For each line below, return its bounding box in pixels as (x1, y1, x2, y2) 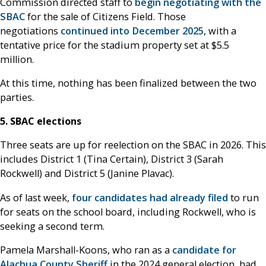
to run (228, 191, 259, 204)
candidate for (172, 243, 236, 256)
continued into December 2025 (61, 24, 204, 37)
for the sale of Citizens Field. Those (25, 9, 186, 23)
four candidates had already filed (72, 191, 228, 204)
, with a (204, 24, 236, 37)
